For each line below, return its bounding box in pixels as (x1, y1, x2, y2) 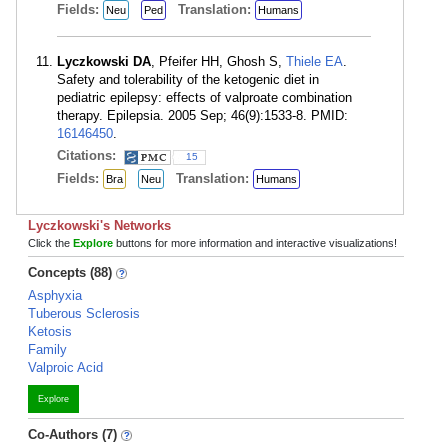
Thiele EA (286, 54, 343, 69)
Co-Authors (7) (28, 427, 117, 442)
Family (28, 342, 67, 357)
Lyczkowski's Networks (28, 218, 171, 233)
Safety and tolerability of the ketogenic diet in (57, 72, 319, 87)
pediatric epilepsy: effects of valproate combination (57, 90, 352, 105)
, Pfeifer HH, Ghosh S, (151, 54, 286, 69)
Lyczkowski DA (57, 54, 151, 69)
